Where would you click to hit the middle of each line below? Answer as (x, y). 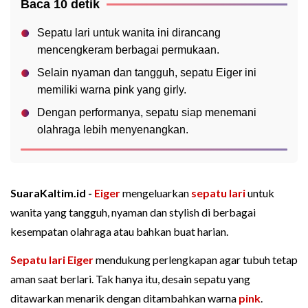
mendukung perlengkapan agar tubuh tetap (196, 260)
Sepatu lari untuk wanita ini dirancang (129, 33)
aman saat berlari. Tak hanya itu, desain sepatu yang (130, 279)
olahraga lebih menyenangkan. (113, 130)
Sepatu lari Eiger (52, 260)
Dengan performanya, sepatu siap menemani (147, 113)
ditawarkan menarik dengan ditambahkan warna (124, 298)
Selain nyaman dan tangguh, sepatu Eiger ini (147, 73)
